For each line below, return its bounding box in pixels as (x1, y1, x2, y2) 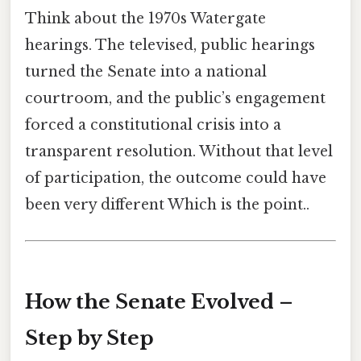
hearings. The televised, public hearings (25, 36, 315, 55)
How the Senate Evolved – (25, 290, 293, 314)
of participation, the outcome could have (25, 169, 326, 188)
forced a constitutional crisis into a (25, 116, 281, 135)
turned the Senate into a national (25, 63, 267, 81)
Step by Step (25, 326, 154, 351)
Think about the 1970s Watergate (25, 10, 266, 28)
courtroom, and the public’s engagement (25, 89, 326, 108)
